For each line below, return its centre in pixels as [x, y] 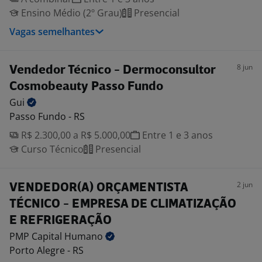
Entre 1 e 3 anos [176, 135]
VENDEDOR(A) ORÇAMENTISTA [99, 188]
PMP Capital [37, 236]
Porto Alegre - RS [46, 250]
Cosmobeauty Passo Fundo [86, 87]
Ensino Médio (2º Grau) [70, 13]
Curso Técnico [51, 149]
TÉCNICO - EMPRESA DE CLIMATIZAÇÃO [123, 204]
